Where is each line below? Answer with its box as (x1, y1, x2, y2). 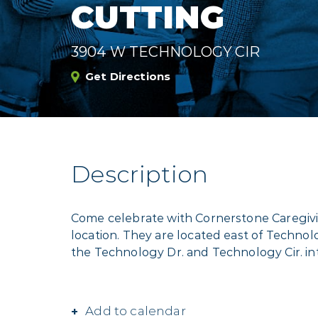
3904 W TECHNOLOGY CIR (71, 43, 261, 60)
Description (71, 159, 209, 188)
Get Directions (85, 69, 171, 83)
